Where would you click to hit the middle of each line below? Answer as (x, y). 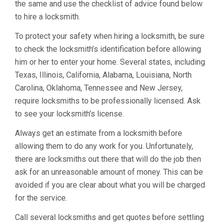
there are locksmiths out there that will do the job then (108, 159)
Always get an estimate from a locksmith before (99, 133)
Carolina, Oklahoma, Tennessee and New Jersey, (99, 88)
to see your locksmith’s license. (69, 114)
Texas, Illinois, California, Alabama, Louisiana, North (103, 75)
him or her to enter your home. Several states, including (110, 62)
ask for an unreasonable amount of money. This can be (109, 172)
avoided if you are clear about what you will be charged (110, 185)
